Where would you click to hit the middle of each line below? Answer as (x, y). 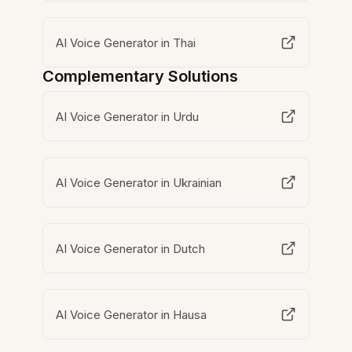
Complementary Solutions (141, 76)
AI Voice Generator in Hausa (132, 314)
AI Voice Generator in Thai (126, 42)
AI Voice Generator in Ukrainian (139, 182)
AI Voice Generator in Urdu (128, 116)
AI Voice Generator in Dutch (131, 248)
